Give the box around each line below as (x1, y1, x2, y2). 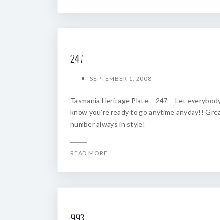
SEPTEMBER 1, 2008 (90, 75, 152, 82)
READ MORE (70, 149, 108, 157)
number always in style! (70, 120, 145, 128)
